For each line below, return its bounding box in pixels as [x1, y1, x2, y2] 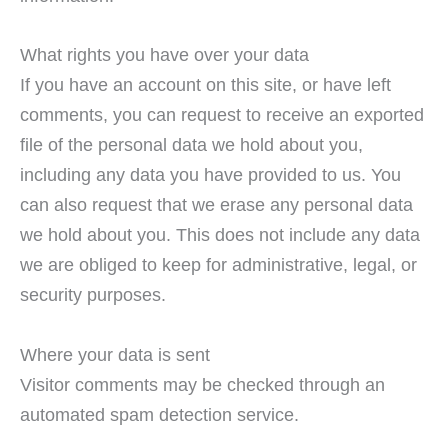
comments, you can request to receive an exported [20, 104, 424, 126]
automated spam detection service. [20, 403, 299, 425]
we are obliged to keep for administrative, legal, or [20, 254, 417, 276]
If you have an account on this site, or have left [20, 74, 391, 96]
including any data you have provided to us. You [20, 164, 401, 186]
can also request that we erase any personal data [20, 194, 413, 216]
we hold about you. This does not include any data [20, 224, 420, 246]
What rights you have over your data [20, 44, 309, 66]
